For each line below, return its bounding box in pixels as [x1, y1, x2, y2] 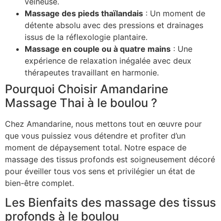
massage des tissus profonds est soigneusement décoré [5, 154, 215, 164]
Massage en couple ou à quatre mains [25, 43, 171, 54]
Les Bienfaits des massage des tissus [5, 195, 216, 210]
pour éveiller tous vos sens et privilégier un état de [5, 166, 195, 176]
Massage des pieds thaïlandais [25, 8, 143, 18]
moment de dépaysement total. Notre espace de [5, 142, 186, 152]
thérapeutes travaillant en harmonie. [25, 67, 159, 77]
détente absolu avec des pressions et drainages [25, 20, 203, 30]
